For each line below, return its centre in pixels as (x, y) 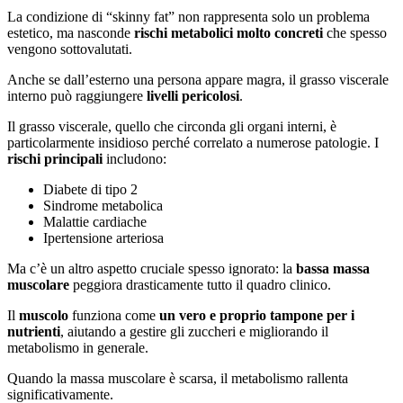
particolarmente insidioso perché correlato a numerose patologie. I (193, 142)
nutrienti (34, 331)
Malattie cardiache (95, 221)
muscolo (44, 315)
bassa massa (333, 268)
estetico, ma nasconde (71, 32)
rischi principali (55, 158)
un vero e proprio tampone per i (257, 315)
